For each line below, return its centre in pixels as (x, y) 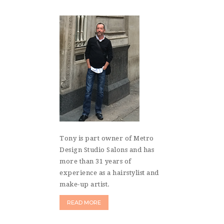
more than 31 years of (95, 161)
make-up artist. (85, 184)
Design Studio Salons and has (107, 150)
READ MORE (84, 203)
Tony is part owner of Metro (107, 138)
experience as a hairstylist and (109, 173)
